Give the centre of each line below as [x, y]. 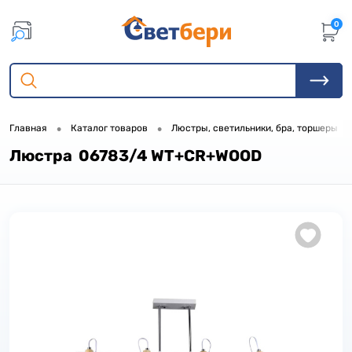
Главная [28, 128]
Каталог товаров [109, 128]
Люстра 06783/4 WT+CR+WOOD [136, 156]
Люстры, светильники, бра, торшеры [255, 128]
